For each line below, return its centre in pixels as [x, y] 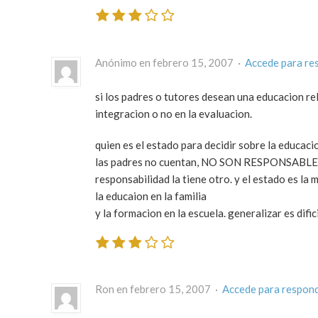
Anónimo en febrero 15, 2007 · [170, 62]
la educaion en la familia [151, 196]
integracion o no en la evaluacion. [174, 113]
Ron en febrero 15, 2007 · [159, 289]
